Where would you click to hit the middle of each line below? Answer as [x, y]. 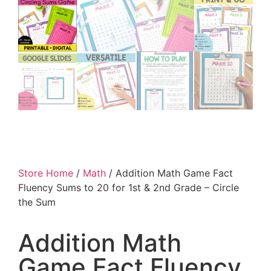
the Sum [37, 202]
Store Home [46, 173]
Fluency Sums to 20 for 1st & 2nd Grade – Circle [129, 187]
